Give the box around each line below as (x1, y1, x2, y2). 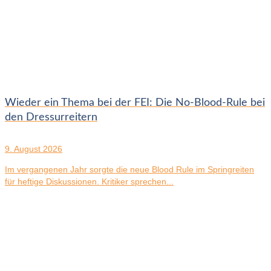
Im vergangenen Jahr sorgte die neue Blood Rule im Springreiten (5, 164, 254, 174)
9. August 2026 (5, 143, 62, 154)
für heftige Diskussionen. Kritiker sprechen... (5, 176, 174, 186)
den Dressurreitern (5, 111, 97, 123)
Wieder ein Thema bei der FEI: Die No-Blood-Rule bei (5, 97, 265, 108)
